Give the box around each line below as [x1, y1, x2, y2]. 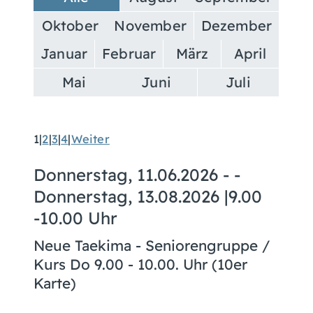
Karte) [34, 273, 76, 292]
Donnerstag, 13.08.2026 [34, 185, 219, 207]
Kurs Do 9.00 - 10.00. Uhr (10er [34, 254, 247, 273]
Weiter [71, 131, 110, 146]
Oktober [41, 16, 99, 34]
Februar [101, 45, 156, 63]
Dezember [201, 16, 272, 34]
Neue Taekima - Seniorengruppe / [34, 235, 270, 254]
